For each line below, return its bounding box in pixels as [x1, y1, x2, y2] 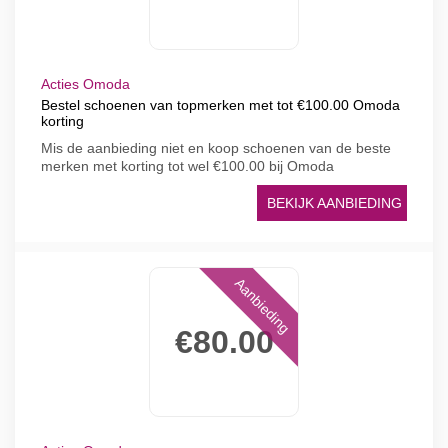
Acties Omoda [41, 76, 130, 92]
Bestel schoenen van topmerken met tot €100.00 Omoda [41, 97, 400, 113]
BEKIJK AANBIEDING [267, 195, 402, 211]
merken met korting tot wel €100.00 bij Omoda [41, 158, 334, 174]
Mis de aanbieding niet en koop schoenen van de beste [41, 140, 391, 156]
